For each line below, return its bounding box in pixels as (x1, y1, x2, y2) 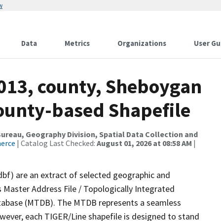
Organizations (117, 38, 166, 48)
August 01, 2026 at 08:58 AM (97, 138, 192, 148)
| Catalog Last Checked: (15, 138, 97, 148)
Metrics (65, 38, 90, 48)
